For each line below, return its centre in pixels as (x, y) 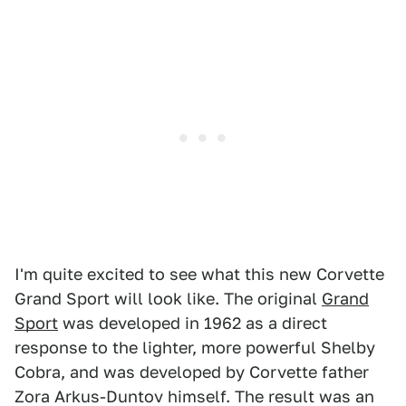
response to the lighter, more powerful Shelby (195, 348)
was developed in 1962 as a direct (193, 323)
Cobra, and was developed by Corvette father (192, 372)
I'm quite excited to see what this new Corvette (199, 274)
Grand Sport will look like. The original (168, 299)
